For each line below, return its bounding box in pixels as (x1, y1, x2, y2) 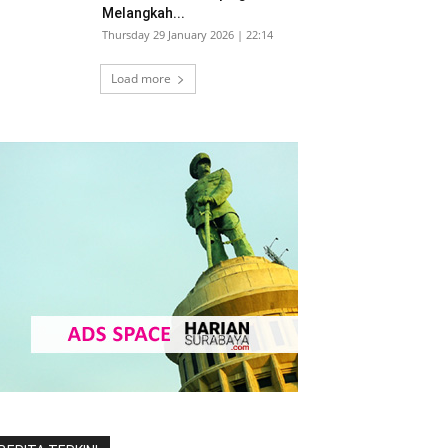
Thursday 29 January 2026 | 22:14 (102, 27, 273, 42)
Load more (111, 70, 171, 87)
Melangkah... (102, 5, 185, 21)
